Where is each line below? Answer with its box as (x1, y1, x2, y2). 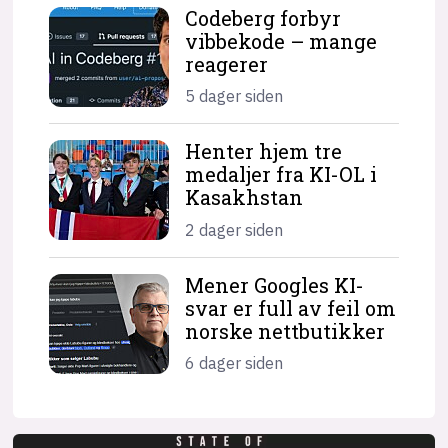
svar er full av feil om (185, 294, 397, 321)
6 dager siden (185, 353, 284, 374)
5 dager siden (185, 86, 284, 107)
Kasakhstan (185, 184, 304, 211)
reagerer (185, 50, 269, 77)
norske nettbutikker (185, 317, 386, 344)
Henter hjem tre (185, 138, 343, 165)
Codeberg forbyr (185, 4, 342, 31)
